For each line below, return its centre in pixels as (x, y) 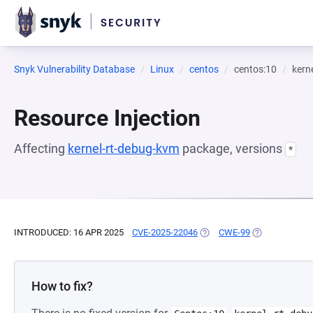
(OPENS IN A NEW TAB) (246, 232)
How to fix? (62, 286)
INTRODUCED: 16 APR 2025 (69, 232)
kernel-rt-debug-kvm (124, 148)
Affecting (41, 148)
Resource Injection (107, 118)
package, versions (232, 148)
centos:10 (255, 69)
